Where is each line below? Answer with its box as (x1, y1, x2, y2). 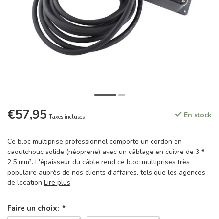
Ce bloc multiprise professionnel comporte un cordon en (7, 137, 182, 146)
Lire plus (44, 178, 70, 187)
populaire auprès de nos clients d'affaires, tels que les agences (7, 168, 205, 177)
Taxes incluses (49, 113, 85, 121)
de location (7, 178, 44, 187)
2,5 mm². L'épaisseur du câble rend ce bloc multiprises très (7, 157, 190, 167)
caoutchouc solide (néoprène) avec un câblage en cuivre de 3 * (7, 147, 204, 156)
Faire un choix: (7, 203, 61, 213)
